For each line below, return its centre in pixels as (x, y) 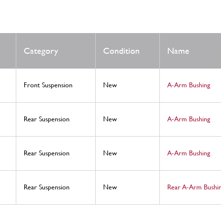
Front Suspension (48, 85)
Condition (121, 51)
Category (41, 51)
